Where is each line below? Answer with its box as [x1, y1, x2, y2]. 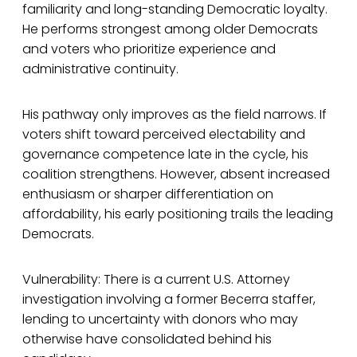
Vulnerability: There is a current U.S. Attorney [22, 269, 290, 288]
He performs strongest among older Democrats [22, 19, 318, 38]
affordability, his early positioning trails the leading [22, 204, 333, 223]
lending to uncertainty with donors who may [22, 309, 298, 328]
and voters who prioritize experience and [22, 39, 276, 58]
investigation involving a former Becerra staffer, [22, 289, 316, 308]
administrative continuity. [22, 59, 178, 78]
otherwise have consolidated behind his [22, 329, 272, 348]
